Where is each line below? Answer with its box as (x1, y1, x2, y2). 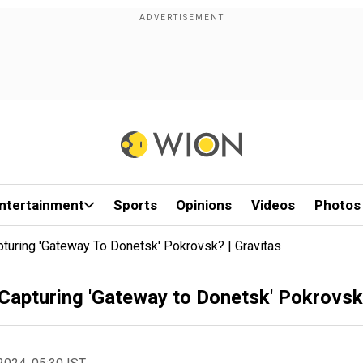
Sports (113, 197, 157, 213)
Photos (314, 197, 361, 213)
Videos (251, 197, 296, 213)
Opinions (176, 197, 233, 213)
